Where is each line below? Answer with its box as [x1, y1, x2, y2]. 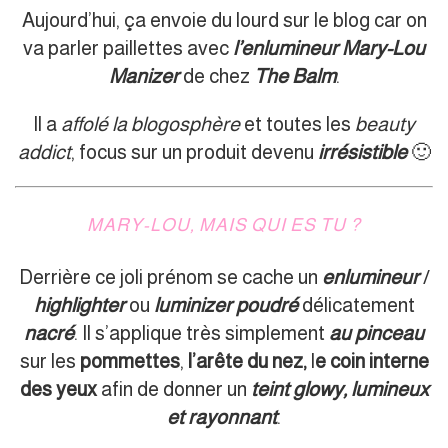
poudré [235, 293, 298, 316]
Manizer [108, 64, 179, 87]
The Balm [253, 64, 336, 87]
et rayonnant [167, 405, 277, 428]
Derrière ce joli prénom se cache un [18, 265, 322, 288]
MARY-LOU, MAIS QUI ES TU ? [87, 214, 361, 235]
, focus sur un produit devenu [70, 140, 318, 163]
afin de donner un [96, 377, 251, 400]
